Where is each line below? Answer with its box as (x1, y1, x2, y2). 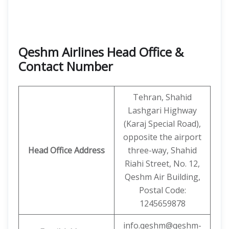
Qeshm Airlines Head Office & (18, 43, 184, 60)
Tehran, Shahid (133, 91, 192, 103)
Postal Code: (139, 185, 186, 196)
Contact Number (18, 58, 113, 75)
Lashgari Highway (128, 105, 197, 116)
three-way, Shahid (128, 145, 197, 156)
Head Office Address (28, 145, 105, 156)
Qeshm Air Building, (124, 171, 200, 182)
